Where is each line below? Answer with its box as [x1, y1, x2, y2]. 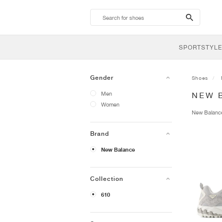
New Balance [101, 146, 135, 153]
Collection [90, 175, 123, 182]
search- [184, 11, 219, 23]
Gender [90, 74, 113, 81]
